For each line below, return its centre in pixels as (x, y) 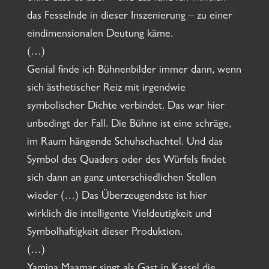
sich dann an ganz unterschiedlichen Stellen (121, 179)
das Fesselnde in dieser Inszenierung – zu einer (129, 17)
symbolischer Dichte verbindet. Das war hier (125, 107)
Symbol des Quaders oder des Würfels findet (126, 161)
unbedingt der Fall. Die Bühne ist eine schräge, (129, 125)
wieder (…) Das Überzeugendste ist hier (117, 197)
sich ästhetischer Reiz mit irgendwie (106, 89)
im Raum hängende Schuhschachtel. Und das (125, 143)
